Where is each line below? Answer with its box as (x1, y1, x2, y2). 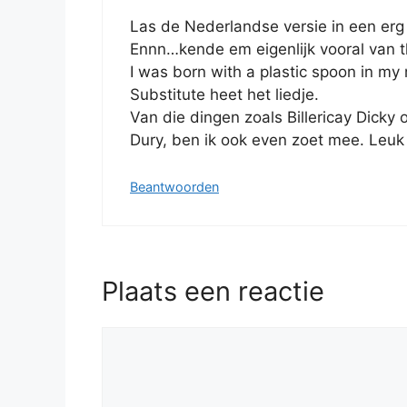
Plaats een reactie (102, 275, 324, 308)
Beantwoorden (130, 178, 219, 194)
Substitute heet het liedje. (130, 85, 319, 104)
